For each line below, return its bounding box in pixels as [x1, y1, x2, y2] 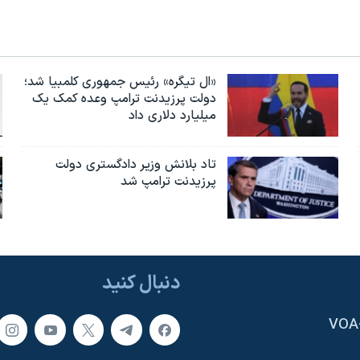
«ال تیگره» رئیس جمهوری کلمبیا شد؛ [24, 72, 217, 92]
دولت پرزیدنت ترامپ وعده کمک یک [32, 88, 217, 108]
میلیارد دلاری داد [129, 105, 217, 125]
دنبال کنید [102, 269, 180, 299]
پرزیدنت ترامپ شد [121, 171, 217, 191]
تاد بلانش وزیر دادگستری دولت [55, 154, 217, 174]
